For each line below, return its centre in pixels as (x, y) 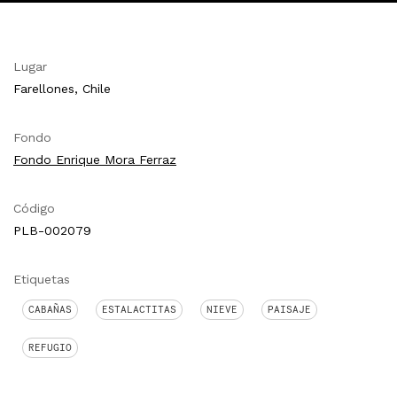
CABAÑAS (50, 309)
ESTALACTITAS (139, 309)
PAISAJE (289, 309)
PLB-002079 (52, 230)
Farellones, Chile (62, 88)
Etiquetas (42, 279)
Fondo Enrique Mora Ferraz (95, 159)
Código (34, 208)
